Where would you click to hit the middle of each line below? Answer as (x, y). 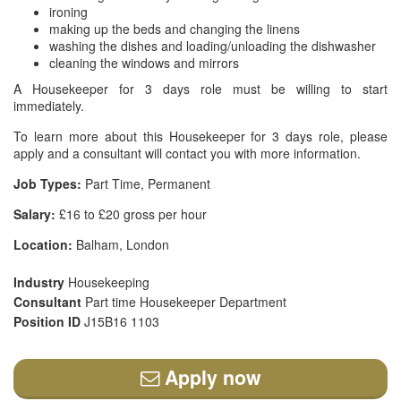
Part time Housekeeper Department (186, 302)
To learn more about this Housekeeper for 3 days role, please (200, 136)
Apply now (210, 377)
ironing (68, 12)
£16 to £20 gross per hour (131, 214)
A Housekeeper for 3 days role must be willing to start (200, 89)
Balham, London (121, 244)
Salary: (34, 214)
